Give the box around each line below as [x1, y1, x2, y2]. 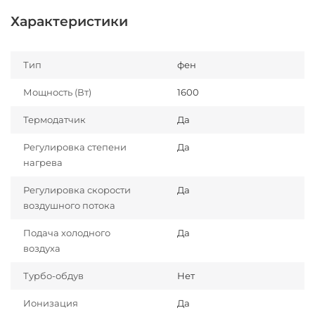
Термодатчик [23, 114, 86, 125]
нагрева [23, 157, 63, 168]
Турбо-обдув [23, 270, 84, 281]
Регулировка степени [23, 141, 127, 153]
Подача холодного [23, 227, 110, 238]
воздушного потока [23, 200, 115, 211]
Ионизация [23, 297, 78, 309]
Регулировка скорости [23, 184, 131, 195]
